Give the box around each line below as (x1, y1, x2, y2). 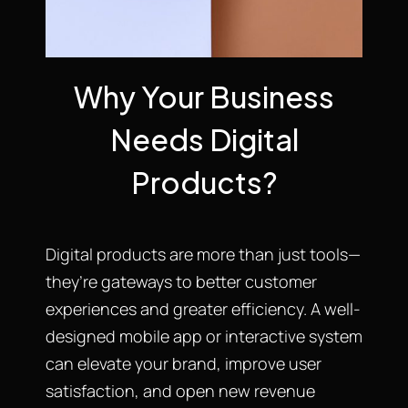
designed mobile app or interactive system (46, 324, 362, 347)
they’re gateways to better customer (46, 270, 317, 292)
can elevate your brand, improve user (46, 352, 321, 374)
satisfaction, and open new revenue (46, 379, 315, 402)
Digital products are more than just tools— (46, 242, 361, 265)
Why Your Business (74, 77, 334, 115)
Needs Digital (109, 120, 299, 158)
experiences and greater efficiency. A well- (46, 297, 361, 320)
